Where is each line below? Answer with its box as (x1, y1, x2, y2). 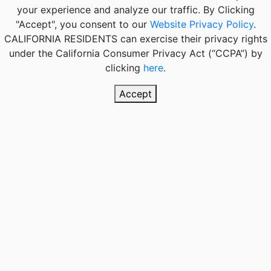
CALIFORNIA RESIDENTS (4, 33, 117, 45)
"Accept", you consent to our (15, 18, 150, 31)
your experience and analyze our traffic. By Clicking (16, 4, 255, 16)
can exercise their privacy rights (117, 33, 267, 45)
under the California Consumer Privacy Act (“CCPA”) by (8, 47, 263, 60)
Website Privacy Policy (149, 18, 253, 31)
